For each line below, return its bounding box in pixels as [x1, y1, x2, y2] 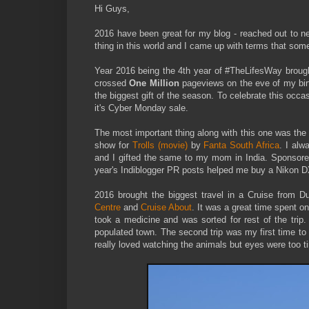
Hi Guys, [94, 3, 130, 14]
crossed [94, 77, 130, 88]
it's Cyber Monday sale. [94, 102, 188, 113]
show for [94, 139, 132, 150]
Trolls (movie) [132, 139, 188, 150]
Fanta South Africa [203, 139, 280, 150]
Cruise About [141, 201, 192, 212]
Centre [94, 201, 121, 212]
